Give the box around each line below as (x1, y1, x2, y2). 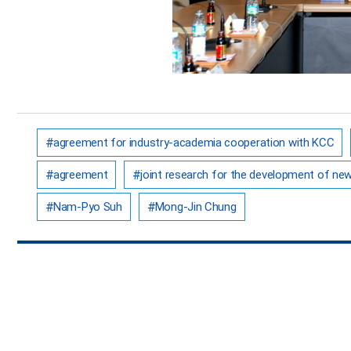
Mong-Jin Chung (154, 199, 237, 214)
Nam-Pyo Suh (53, 199, 122, 214)
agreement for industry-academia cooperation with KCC (53, 135, 335, 150)
